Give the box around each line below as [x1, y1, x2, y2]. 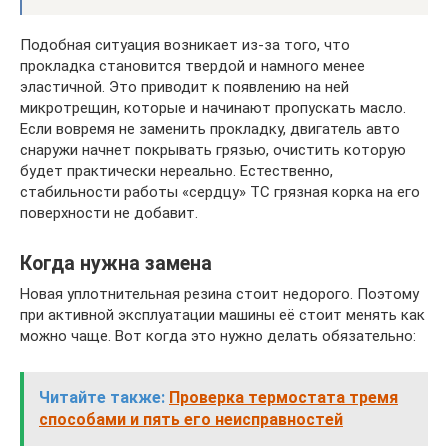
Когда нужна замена [20, 252, 212, 276]
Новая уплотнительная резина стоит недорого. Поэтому [20, 285, 419, 303]
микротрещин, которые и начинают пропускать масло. [20, 99, 406, 117]
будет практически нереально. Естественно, [20, 162, 333, 180]
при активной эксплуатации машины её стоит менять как [20, 306, 425, 324]
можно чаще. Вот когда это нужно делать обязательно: [20, 327, 416, 345]
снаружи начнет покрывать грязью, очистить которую [20, 141, 406, 159]
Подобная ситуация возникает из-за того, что [20, 36, 350, 54]
